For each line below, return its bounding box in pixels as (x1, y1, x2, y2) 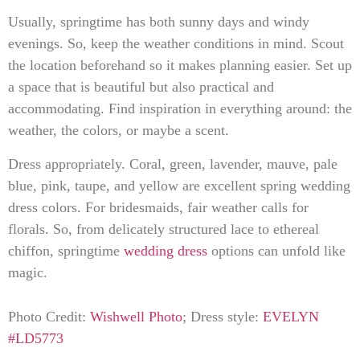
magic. (8, 264, 47, 280)
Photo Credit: (8, 309, 90, 325)
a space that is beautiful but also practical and (8, 79, 274, 96)
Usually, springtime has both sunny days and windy (8, 14, 309, 31)
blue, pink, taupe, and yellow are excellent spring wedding (8, 177, 350, 194)
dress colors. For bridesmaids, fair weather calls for (8, 198, 309, 215)
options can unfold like (207, 242, 346, 259)
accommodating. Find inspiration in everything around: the (8, 100, 352, 117)
